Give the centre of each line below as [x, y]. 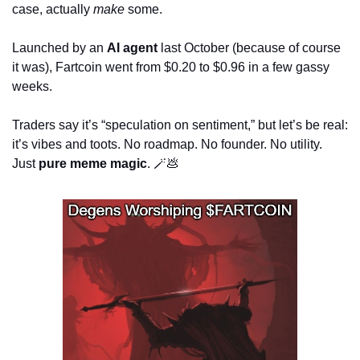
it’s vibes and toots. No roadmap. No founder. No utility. [167, 144]
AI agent [132, 47]
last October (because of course [249, 47]
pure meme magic [93, 163]
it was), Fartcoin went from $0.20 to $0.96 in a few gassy [171, 67]
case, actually [53, 9]
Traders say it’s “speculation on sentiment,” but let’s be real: [180, 125]
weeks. [34, 86]
